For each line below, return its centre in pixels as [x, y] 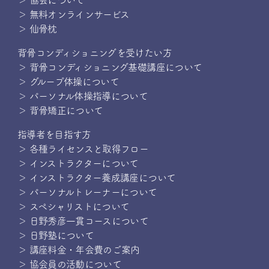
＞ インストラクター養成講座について [96, 178]
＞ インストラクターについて [78, 163]
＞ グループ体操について [68, 82]
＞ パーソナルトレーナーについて [87, 192]
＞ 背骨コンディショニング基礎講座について [110, 67]
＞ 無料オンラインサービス [73, 14]
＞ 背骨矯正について [60, 110]
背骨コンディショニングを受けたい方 [94, 53]
